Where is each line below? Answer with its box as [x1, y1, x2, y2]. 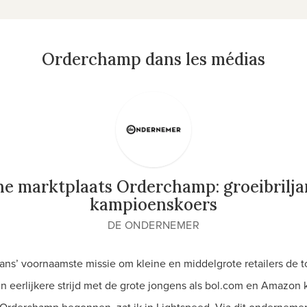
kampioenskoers [90, 194, 217, 215]
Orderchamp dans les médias [42, 49, 265, 70]
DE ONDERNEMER [107, 217, 200, 232]
